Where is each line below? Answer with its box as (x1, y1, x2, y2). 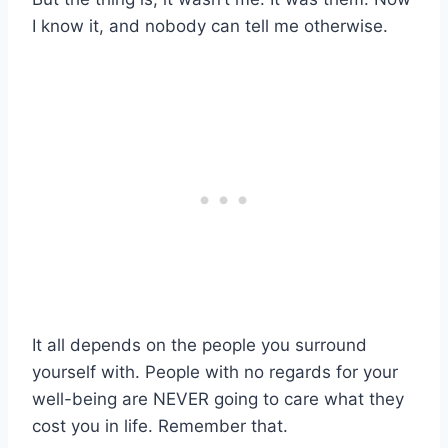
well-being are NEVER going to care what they (32, 389, 404, 410)
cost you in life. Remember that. (32, 416, 288, 437)
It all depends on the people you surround (32, 335, 367, 356)
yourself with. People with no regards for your (32, 362, 398, 383)
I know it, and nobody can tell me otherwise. (32, 16, 388, 37)
